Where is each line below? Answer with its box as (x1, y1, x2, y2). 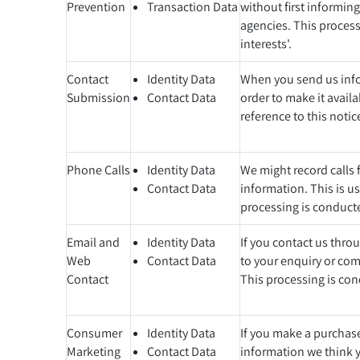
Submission (67, 89, 130, 105)
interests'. (240, 35, 292, 51)
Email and (67, 234, 120, 250)
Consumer (67, 325, 122, 341)
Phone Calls (67, 162, 130, 178)
